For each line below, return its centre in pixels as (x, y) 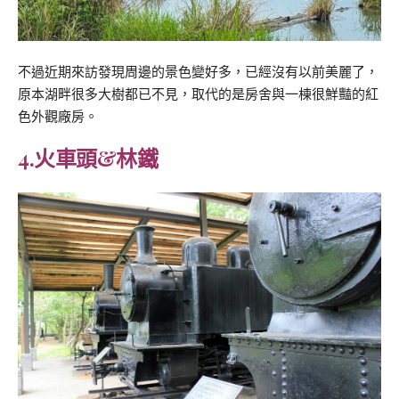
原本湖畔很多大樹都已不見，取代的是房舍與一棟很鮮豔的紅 (198, 95)
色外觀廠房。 (58, 117)
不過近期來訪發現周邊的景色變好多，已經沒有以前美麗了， (198, 73)
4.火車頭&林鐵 (88, 158)
